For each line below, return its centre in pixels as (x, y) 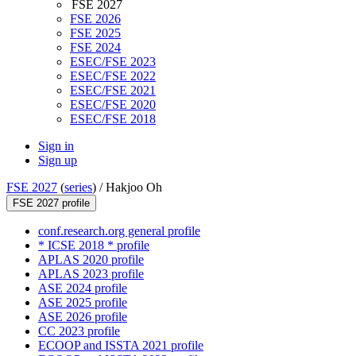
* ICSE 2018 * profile (94, 246)
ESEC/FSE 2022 (113, 76)
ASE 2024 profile (83, 288)
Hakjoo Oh (134, 188)
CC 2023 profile (79, 331)
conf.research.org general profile (119, 231)
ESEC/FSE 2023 (113, 62)
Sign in (56, 146)
